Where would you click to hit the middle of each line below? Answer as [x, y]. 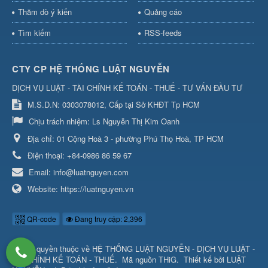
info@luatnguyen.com [91, 172]
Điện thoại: [47, 155]
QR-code [41, 218]
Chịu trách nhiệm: [60, 121]
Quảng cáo [163, 11]
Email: [41, 172]
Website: [44, 188]
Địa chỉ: [42, 138]
